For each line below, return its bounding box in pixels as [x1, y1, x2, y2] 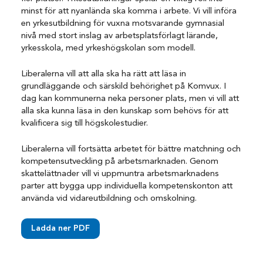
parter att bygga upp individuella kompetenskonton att [21, 182, 233, 191]
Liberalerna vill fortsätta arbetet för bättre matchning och [21, 145, 241, 154]
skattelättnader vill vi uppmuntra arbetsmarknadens [21, 170, 220, 179]
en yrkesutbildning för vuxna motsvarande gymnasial [21, 19, 225, 28]
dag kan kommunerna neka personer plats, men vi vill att [21, 94, 240, 103]
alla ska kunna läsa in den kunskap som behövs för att [21, 106, 229, 116]
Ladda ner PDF [31, 224, 90, 233]
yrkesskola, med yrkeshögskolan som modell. [21, 43, 196, 53]
